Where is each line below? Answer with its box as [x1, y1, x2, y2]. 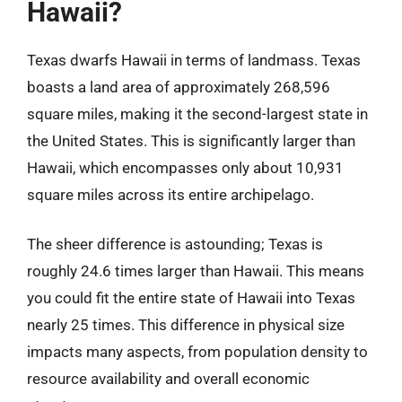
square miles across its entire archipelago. [27, 185, 314, 204]
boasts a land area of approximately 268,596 [27, 77, 330, 96]
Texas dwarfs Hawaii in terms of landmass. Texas [27, 50, 361, 69]
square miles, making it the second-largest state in [27, 104, 368, 123]
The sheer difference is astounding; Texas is [27, 235, 323, 253]
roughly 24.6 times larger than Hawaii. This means [27, 262, 364, 280]
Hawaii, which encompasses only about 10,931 [27, 158, 344, 177]
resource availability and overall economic [27, 370, 310, 388]
